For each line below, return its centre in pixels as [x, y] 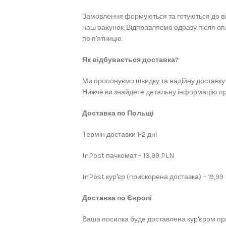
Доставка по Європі [117, 198]
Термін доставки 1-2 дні [120, 134]
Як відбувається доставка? [130, 60]
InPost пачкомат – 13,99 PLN [128, 156]
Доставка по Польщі [118, 113]
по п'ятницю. [102, 39]
